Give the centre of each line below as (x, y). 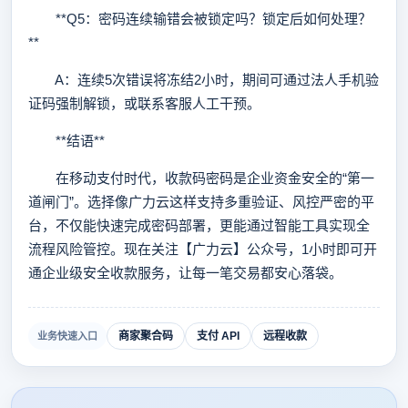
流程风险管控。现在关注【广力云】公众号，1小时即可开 (203, 249)
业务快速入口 (67, 336)
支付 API (218, 336)
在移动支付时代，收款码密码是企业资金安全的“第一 (201, 178)
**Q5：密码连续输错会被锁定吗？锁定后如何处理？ (200, 19)
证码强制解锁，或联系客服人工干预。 (144, 103)
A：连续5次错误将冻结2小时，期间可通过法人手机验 (204, 80)
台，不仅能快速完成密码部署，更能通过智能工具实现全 (199, 225)
